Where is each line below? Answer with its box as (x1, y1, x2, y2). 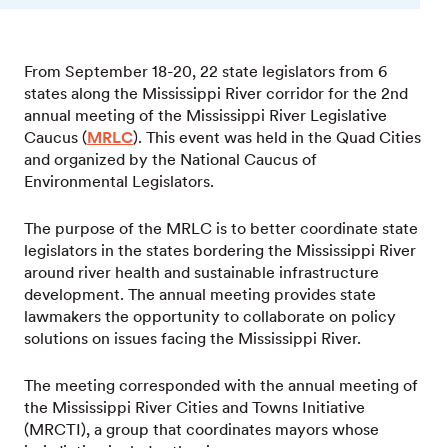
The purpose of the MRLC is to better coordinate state (24, 219, 418, 238)
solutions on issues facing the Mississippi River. (24, 329, 361, 348)
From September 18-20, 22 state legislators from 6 (24, 62, 387, 81)
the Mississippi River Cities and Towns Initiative (24, 398, 365, 417)
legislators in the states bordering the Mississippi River (24, 241, 416, 260)
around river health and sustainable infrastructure (24, 263, 379, 282)
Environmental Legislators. (24, 172, 214, 191)
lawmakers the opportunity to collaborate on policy (24, 307, 396, 326)
